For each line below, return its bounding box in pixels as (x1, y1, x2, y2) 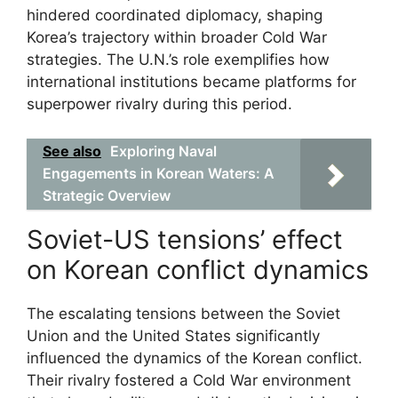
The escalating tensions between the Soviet (27, 304, 340, 322)
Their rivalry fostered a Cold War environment (27, 370, 351, 389)
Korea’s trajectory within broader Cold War (27, 28, 327, 46)
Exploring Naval (110, 141, 217, 160)
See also (43, 141, 101, 160)
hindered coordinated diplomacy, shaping (27, 6, 322, 24)
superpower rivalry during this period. (27, 95, 292, 113)
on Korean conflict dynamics (27, 253, 369, 285)
